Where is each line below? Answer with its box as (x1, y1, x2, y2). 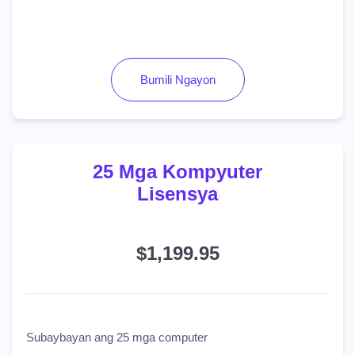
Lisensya (137, 183, 218, 204)
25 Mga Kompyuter (93, 161, 262, 182)
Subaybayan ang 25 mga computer (26, 330, 208, 344)
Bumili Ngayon (139, 73, 216, 86)
